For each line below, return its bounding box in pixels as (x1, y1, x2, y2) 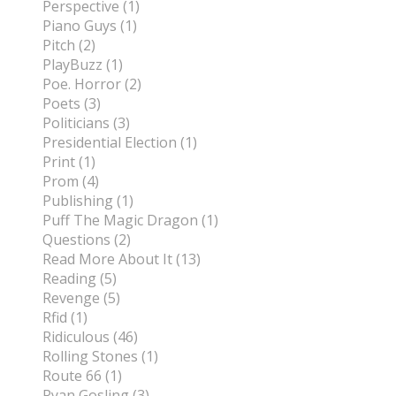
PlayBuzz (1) (42, 55, 123, 75)
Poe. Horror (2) (42, 74, 141, 95)
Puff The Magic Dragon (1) (42, 210, 218, 231)
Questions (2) (42, 230, 131, 250)
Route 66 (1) (42, 366, 122, 386)
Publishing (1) (42, 191, 133, 211)
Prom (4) (42, 171, 99, 192)
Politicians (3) (42, 113, 130, 133)
